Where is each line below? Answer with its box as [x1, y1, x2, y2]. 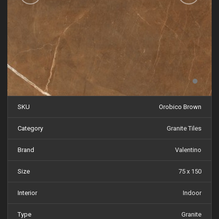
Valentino [175, 146, 201, 153]
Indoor [183, 189, 201, 197]
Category [18, 125, 43, 132]
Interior [18, 189, 37, 197]
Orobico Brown [159, 103, 201, 110]
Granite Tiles [167, 125, 201, 132]
